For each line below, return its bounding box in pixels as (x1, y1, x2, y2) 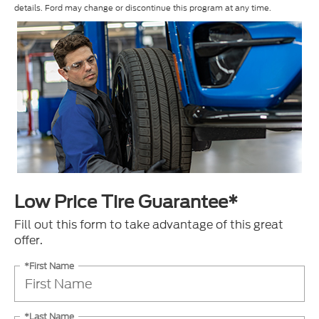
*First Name (24, 259, 74, 272)
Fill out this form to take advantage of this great (14, 216, 283, 233)
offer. (14, 231, 43, 249)
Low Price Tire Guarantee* (14, 191, 238, 212)
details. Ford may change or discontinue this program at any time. (14, 1, 271, 14)
